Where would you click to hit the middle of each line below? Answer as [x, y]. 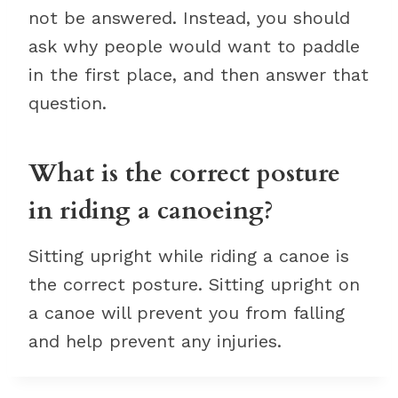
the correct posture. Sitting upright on [194, 285]
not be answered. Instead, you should [189, 18]
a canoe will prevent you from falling [187, 313]
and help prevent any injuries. [155, 342]
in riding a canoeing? [151, 211]
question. [68, 103]
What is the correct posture [184, 174]
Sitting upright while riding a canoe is [189, 256]
